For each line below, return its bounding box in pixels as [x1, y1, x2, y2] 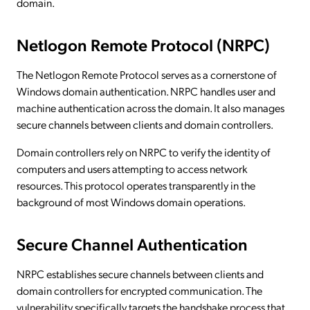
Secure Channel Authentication [17, 232, 248, 255]
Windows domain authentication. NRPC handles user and [17, 83, 275, 98]
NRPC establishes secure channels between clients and [17, 266, 264, 281]
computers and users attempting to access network [17, 161, 247, 176]
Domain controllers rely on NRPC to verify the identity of [17, 144, 271, 159]
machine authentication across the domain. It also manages [17, 100, 284, 115]
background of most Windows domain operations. [17, 194, 246, 209]
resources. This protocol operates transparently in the [17, 177, 255, 192]
